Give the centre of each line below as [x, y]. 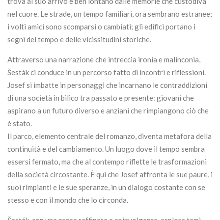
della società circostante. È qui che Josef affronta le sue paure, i [110, 175]
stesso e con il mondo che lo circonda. [68, 200]
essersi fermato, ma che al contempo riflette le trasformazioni [107, 162]
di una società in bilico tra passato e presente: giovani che [101, 98]
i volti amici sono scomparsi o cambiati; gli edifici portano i [101, 27]
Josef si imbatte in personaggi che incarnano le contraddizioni [107, 85]
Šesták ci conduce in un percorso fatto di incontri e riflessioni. [107, 72]
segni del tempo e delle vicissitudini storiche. [79, 40]
